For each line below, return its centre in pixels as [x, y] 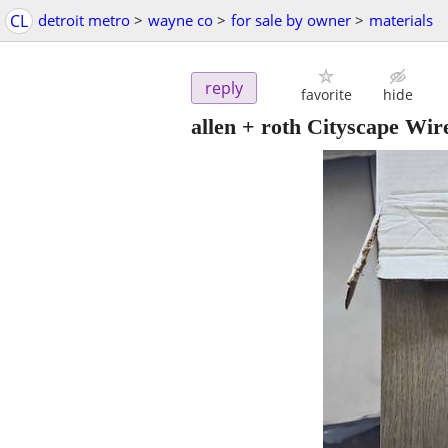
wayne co [180, 20]
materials [401, 20]
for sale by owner [291, 20]
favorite [326, 95]
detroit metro [84, 20]
